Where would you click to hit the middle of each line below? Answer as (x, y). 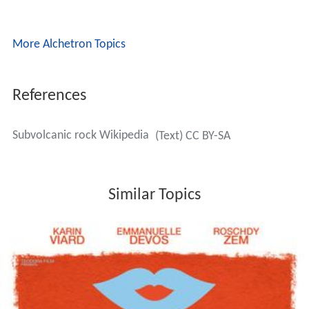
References (49, 96)
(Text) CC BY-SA (192, 137)
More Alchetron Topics (69, 45)
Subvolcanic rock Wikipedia (80, 136)
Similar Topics (154, 196)
